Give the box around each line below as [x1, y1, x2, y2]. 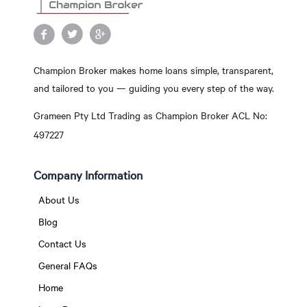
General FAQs [38, 258, 97, 272]
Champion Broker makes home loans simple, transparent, [33, 63, 273, 77]
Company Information [33, 167, 143, 183]
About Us [38, 193, 79, 206]
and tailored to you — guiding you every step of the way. [33, 81, 274, 95]
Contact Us [38, 236, 86, 250]
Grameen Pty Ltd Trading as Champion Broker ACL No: [33, 109, 267, 123]
